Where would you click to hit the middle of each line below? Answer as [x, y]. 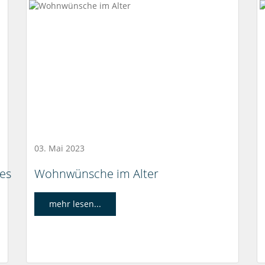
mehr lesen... [75, 204]
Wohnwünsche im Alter [96, 174]
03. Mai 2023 [59, 148]
